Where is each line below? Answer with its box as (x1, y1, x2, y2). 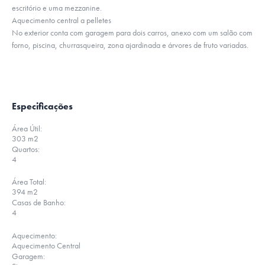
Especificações (12, 100, 73, 112)
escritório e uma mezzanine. (12, 2, 102, 13)
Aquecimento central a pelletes (12, 15, 111, 25)
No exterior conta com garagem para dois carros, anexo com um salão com (12, 27, 253, 38)
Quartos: (12, 144, 40, 154)
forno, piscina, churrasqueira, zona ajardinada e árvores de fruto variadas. (12, 40, 248, 50)
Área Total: (12, 176, 46, 187)
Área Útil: (12, 123, 42, 134)
